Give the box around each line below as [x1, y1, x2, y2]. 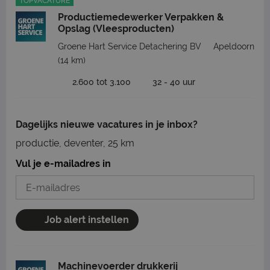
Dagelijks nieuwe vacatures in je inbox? [16, 119, 198, 130]
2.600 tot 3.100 [72, 77, 131, 87]
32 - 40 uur [152, 77, 195, 87]
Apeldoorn [213, 42, 254, 51]
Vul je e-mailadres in [16, 158, 111, 169]
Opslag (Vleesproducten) [58, 23, 174, 34]
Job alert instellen [45, 214, 129, 225]
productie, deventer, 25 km [16, 137, 134, 149]
